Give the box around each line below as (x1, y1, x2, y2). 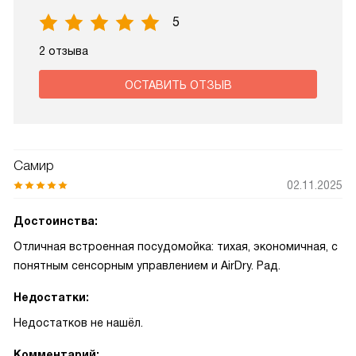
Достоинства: (14, 215, 98, 227)
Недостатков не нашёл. (14, 316, 143, 329)
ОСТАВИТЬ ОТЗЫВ (124, 79, 232, 91)
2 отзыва (39, 44, 88, 57)
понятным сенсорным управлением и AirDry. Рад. (14, 259, 281, 272)
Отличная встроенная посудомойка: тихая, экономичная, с (14, 240, 338, 253)
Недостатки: (14, 291, 89, 304)
